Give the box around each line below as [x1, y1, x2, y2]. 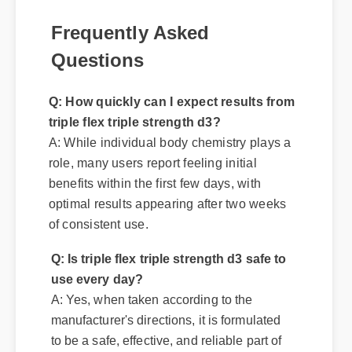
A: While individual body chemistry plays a [49, 163, 295, 177]
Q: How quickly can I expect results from [49, 122, 299, 136]
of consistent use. [49, 245, 150, 259]
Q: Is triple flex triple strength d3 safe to [51, 280, 290, 295]
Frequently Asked [50, 13, 209, 35]
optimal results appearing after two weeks [49, 225, 290, 239]
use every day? [51, 301, 145, 315]
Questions [50, 40, 144, 62]
